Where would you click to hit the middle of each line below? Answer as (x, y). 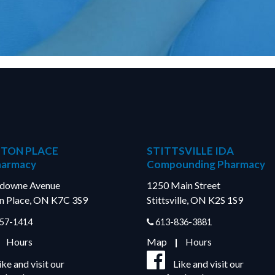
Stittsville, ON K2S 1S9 (195, 200)
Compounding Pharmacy (206, 164)
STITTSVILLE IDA (190, 151)
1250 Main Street (184, 185)
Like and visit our (208, 264)
